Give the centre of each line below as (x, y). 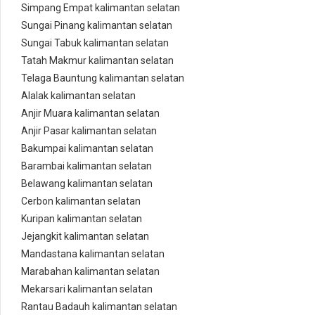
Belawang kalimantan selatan (87, 184)
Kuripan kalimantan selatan (82, 219)
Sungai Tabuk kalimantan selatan (95, 43)
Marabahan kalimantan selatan (90, 272)
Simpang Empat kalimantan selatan (101, 8)
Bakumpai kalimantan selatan (87, 149)
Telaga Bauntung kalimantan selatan (103, 78)
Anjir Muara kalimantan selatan (90, 114)
